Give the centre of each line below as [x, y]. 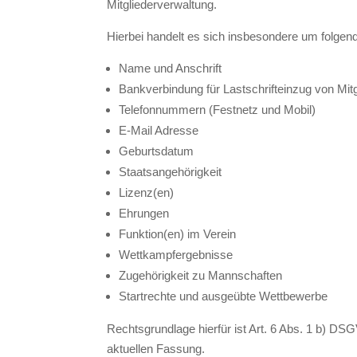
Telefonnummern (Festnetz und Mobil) [218, 109]
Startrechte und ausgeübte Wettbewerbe [224, 296]
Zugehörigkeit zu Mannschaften [201, 275]
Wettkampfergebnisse [176, 254]
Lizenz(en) [147, 192]
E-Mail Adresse [159, 130]
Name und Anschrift [171, 68]
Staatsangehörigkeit [171, 171]
